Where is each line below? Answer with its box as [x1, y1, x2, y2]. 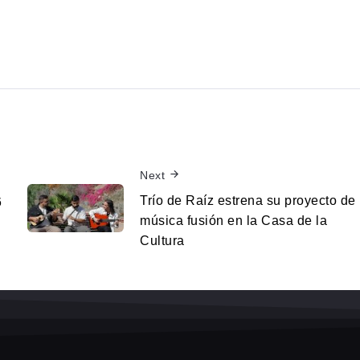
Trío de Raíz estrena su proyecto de [140, 193, 356, 207]
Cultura [140, 233, 185, 247]
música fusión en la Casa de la [140, 213, 327, 227]
